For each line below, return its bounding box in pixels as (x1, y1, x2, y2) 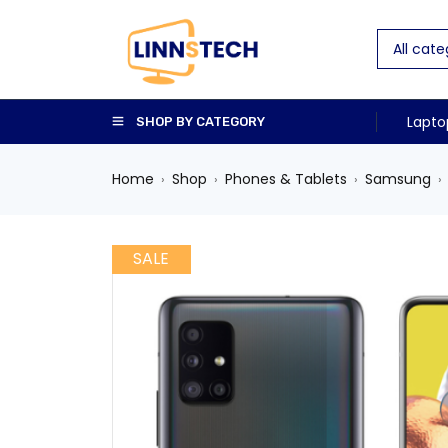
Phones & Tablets (225, 169, 347, 189)
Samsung (365, 169, 431, 189)
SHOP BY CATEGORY (136, 114, 265, 129)
